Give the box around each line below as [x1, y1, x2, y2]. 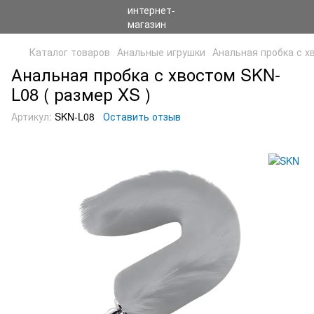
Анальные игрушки [117, 45, 205, 59]
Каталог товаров [29, 45, 110, 59]
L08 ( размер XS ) [11, 81, 151, 106]
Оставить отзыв [103, 109, 181, 123]
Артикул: [11, 109, 52, 123]
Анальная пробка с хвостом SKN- [11, 62, 280, 86]
